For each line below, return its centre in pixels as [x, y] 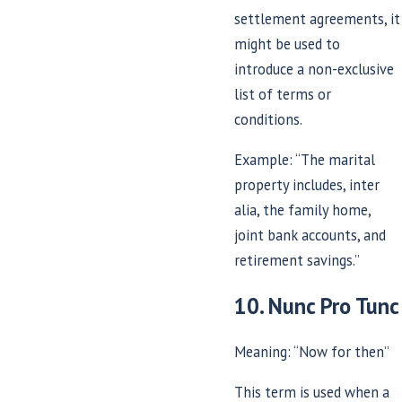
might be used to [288, 44]
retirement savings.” [297, 260]
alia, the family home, [303, 210]
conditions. [269, 120]
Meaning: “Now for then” [312, 352]
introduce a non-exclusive [315, 70]
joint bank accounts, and [310, 235]
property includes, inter [307, 184]
